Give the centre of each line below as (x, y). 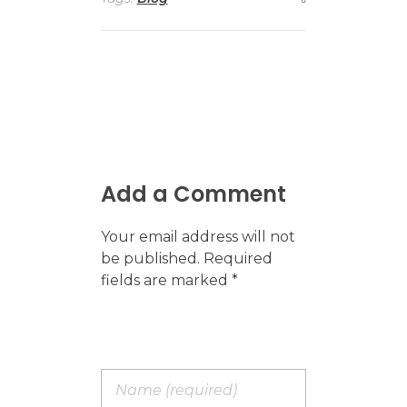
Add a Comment (193, 194)
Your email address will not (198, 237)
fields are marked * (169, 281)
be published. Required (186, 259)
